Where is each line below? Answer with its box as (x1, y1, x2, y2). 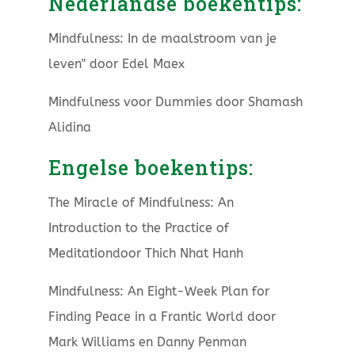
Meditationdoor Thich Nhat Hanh (48, 246, 243, 261)
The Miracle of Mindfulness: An (48, 195, 234, 211)
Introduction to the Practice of (48, 220, 229, 236)
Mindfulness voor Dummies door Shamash (48, 94, 303, 110)
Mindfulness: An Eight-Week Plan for (48, 284, 269, 300)
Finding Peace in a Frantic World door (48, 309, 276, 325)
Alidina (48, 120, 91, 136)
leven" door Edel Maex (48, 56, 185, 72)
